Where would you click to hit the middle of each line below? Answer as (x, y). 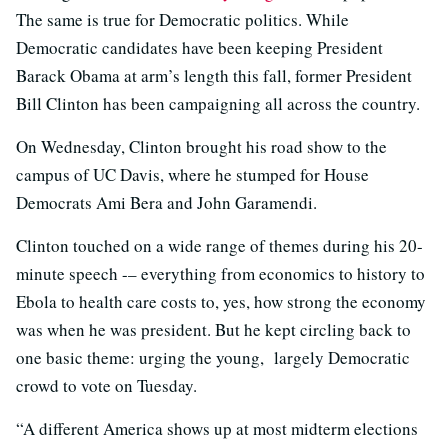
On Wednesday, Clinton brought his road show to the (201, 146)
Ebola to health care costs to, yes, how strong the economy (221, 301)
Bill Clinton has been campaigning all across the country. (218, 103)
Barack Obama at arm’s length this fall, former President (214, 75)
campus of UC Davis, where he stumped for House (192, 174)
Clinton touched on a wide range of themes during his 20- (219, 245)
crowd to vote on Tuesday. (106, 385)
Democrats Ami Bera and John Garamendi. (166, 202)
